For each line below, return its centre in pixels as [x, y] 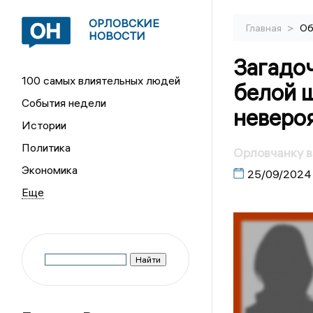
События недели [64, 103]
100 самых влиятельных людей [101, 80]
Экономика [50, 170]
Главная [264, 28]
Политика [46, 147]
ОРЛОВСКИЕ [124, 23]
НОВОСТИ [117, 36]
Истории [44, 125]
